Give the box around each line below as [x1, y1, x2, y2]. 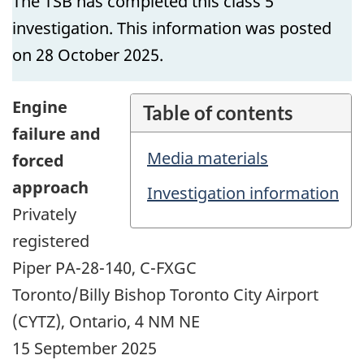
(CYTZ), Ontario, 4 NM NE [12, 310, 204, 332]
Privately [12, 202, 76, 225]
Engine [12, 95, 67, 118]
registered [12, 229, 89, 252]
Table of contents [143, 100, 292, 124]
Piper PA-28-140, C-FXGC [12, 256, 197, 279]
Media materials [147, 146, 268, 169]
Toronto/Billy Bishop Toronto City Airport [12, 283, 318, 305]
